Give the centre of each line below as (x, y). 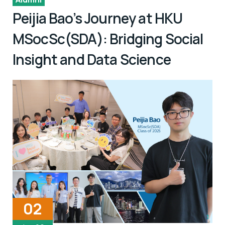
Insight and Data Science (92, 60)
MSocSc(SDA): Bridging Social (108, 39)
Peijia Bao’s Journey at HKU (98, 18)
